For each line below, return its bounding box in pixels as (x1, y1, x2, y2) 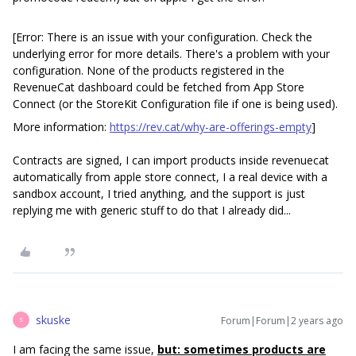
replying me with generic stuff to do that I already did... (13, 202, 291, 218)
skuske (36, 311, 71, 327)
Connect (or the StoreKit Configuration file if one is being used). (13, 95, 341, 111)
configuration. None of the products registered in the (13, 62, 284, 78)
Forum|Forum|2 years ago (221, 313, 343, 327)
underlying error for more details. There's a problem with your (13, 45, 330, 61)
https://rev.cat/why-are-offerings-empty (110, 118, 311, 134)
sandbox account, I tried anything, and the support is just (13, 185, 305, 201)
